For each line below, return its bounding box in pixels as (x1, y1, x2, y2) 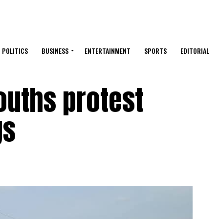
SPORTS (144, 45, 167, 56)
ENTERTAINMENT (85, 45, 131, 56)
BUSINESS (42, 45, 68, 56)
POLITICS (2, 45, 28, 56)
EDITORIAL (180, 45, 209, 56)
